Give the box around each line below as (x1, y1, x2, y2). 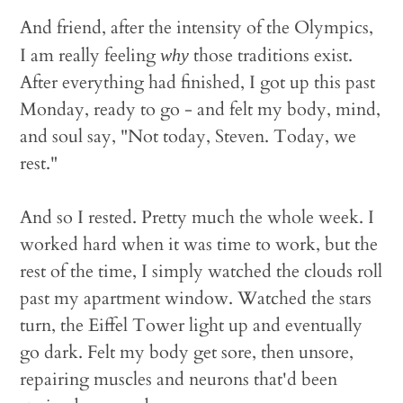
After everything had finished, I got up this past (20, 70, 376, 94)
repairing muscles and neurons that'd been (20, 367, 338, 391)
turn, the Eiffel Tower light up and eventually (20, 313, 363, 337)
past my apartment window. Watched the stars (20, 286, 372, 310)
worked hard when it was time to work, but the (20, 232, 379, 256)
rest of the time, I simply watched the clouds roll (20, 259, 383, 283)
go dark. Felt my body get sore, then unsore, (20, 340, 354, 364)
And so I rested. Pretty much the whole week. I (20, 205, 375, 229)
